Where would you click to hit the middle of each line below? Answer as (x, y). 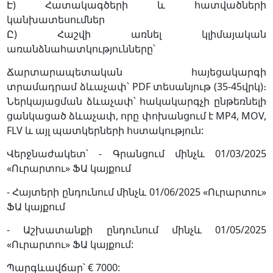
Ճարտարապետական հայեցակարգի (136, 72)
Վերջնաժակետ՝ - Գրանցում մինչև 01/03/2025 (136, 154)
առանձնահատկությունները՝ (81, 48)
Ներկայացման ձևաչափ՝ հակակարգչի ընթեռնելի (136, 101)
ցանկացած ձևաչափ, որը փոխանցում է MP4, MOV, (136, 115)
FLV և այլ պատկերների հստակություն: (105, 130)
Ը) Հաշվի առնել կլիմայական (136, 34)
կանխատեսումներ (55, 19)
